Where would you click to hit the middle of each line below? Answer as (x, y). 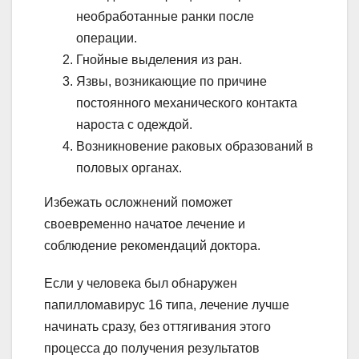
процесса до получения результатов (152, 349)
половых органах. (129, 168)
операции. (107, 38)
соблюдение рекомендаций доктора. (152, 246)
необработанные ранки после (165, 17)
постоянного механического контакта (187, 103)
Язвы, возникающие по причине (171, 82)
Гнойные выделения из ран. (159, 60)
